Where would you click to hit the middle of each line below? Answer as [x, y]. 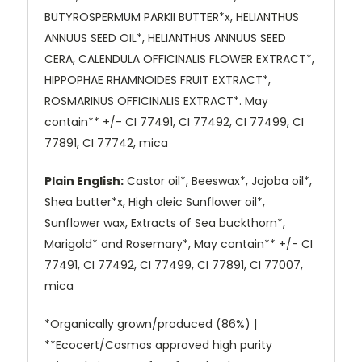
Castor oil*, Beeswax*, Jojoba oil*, [219, 181]
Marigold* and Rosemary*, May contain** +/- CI [179, 244]
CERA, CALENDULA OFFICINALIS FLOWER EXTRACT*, [179, 59]
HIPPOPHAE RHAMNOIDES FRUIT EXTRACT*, [158, 80]
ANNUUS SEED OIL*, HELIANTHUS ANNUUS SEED [165, 38]
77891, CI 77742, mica [106, 143]
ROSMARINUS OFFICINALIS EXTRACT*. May [156, 101]
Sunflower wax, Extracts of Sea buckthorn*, [165, 223]
